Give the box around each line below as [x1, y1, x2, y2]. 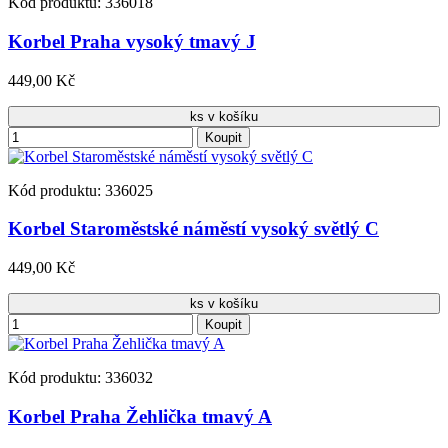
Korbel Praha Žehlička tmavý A [8, 405, 272, 427]
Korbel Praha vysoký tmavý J [8, 30, 256, 52]
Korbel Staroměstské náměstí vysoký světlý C [8, 218, 379, 240]
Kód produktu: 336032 [8, 368, 153, 386]
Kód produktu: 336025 [8, 181, 153, 199]
